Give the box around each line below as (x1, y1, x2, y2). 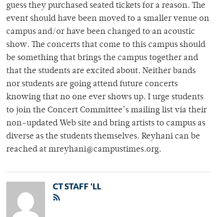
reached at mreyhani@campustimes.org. (6, 145, 161, 155)
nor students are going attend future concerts (6, 80, 178, 89)
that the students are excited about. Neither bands (6, 67, 196, 76)
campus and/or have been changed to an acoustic (6, 28, 195, 37)
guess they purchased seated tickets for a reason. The (6, 1, 205, 11)
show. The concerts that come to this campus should (6, 41, 205, 50)
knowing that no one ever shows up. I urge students (6, 93, 203, 102)
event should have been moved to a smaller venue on (6, 15, 209, 24)
